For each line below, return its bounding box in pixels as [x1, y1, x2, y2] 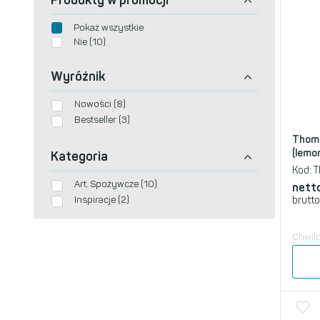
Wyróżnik [51, 69, 105, 85]
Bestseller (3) [74, 114, 130, 126]
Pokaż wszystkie [74, 21, 144, 33]
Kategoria [51, 148, 108, 164]
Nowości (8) [74, 99, 126, 110]
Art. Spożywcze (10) [74, 178, 157, 189]
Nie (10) [74, 36, 106, 47]
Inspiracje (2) [74, 194, 129, 205]
